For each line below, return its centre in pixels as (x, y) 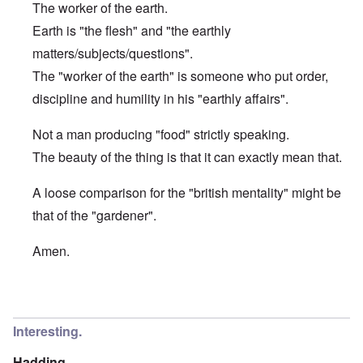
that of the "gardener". (94, 216)
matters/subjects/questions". (113, 53)
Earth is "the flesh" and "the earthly (132, 31)
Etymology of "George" (156, 301)
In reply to (61, 301)
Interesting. (47, 331)
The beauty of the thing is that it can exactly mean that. (187, 157)
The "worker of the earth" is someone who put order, (180, 76)
